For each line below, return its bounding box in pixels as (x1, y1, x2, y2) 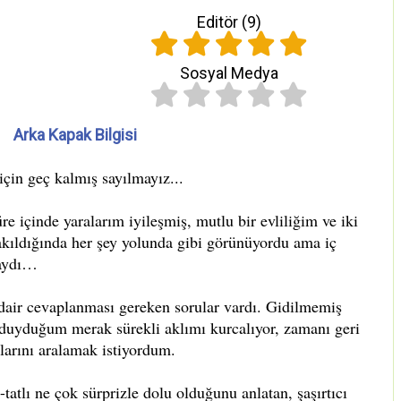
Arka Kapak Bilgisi (13, 125, 137, 144)
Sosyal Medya (180, 64, 278, 82)
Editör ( (197, 13, 247, 31)
